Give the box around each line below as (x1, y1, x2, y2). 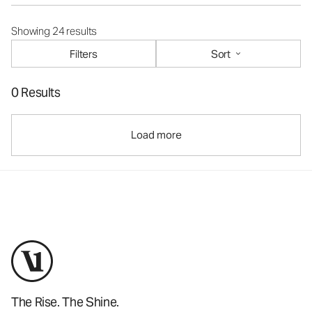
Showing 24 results (11, 24, 97, 38)
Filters (70, 47, 97, 61)
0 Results (11, 84, 61, 101)
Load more (130, 128, 182, 142)
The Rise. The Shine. (11, 294, 119, 311)
